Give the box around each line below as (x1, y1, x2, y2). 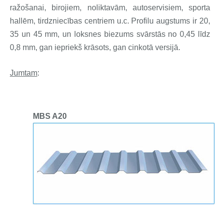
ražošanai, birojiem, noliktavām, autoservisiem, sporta (10, 3, 210, 12)
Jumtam (10, 69, 37, 78)
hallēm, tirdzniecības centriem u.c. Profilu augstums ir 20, (10, 16, 210, 25)
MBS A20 (32, 112, 67, 121)
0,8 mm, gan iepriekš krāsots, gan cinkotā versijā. (10, 43, 180, 52)
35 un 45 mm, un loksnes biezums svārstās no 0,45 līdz (10, 29, 210, 38)
